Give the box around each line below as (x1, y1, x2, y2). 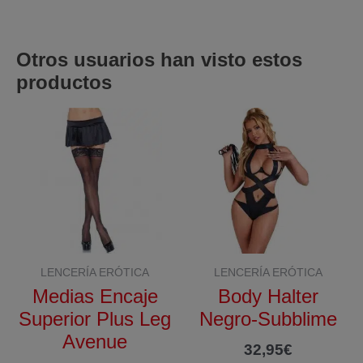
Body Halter (218, 284, 318, 307)
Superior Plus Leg (19, 307, 171, 330)
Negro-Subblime (199, 307, 337, 330)
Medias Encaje (32, 284, 158, 307)
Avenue (62, 330, 127, 352)
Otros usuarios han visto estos (16, 49, 302, 71)
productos (16, 71, 112, 94)
